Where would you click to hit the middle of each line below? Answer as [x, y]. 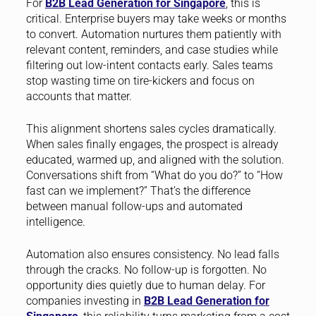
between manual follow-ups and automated [134, 206]
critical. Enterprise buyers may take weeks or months [156, 18]
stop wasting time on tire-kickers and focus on [140, 80]
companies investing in [85, 300]
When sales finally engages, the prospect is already [152, 144]
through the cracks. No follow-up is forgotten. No [146, 269]
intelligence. [55, 221]
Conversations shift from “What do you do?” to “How [154, 175]
